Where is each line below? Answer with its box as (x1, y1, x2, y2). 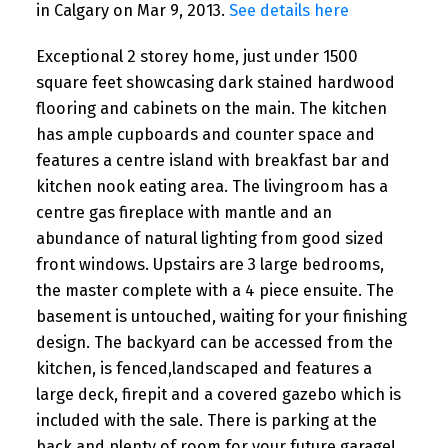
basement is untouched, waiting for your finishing (35, 306, 407, 326)
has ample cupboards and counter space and (35, 124, 375, 144)
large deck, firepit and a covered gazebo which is (35, 384, 401, 404)
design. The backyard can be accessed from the (35, 332, 393, 352)
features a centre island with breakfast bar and (35, 150, 390, 170)
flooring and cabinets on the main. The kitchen (35, 98, 387, 118)
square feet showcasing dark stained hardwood (35, 72, 395, 92)
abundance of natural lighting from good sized (35, 228, 384, 248)
